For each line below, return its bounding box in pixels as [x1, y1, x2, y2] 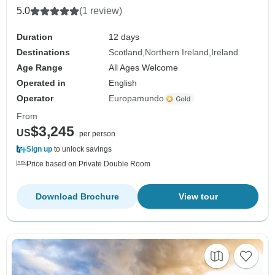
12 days [109, 32, 140, 42]
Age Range [17, 63, 63, 73]
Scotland [109, 47, 143, 58]
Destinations [17, 47, 70, 58]
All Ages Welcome [109, 63, 179, 73]
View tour [178, 192, 218, 202]
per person [79, 130, 115, 139]
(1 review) [79, 6, 122, 17]
